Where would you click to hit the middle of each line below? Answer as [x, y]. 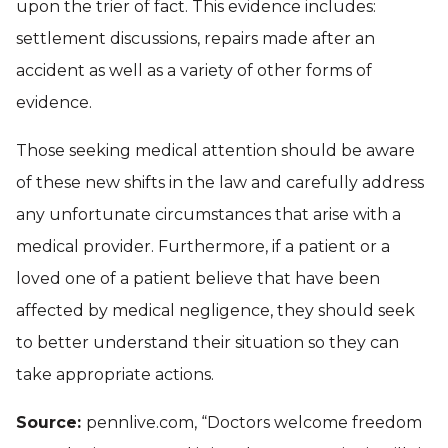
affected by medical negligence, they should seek [215, 310]
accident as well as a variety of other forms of [194, 70]
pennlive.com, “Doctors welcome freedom [254, 422]
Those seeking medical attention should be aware [215, 150]
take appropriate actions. [115, 374]
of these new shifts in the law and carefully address [220, 182]
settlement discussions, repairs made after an [195, 38]
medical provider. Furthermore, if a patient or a [203, 246]
